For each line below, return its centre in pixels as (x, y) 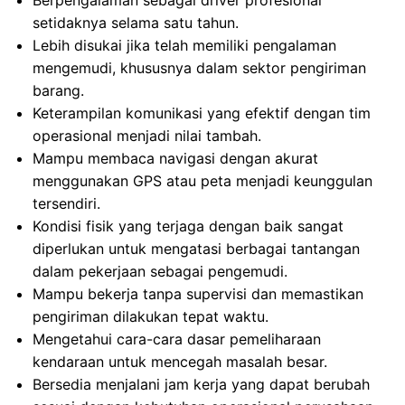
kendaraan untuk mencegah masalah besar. (180, 362)
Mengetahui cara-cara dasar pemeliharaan (177, 339)
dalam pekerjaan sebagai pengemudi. (160, 271)
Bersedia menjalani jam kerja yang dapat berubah (201, 384)
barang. (58, 90)
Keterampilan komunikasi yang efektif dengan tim (202, 113)
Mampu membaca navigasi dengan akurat (175, 158)
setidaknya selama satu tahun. (136, 23)
